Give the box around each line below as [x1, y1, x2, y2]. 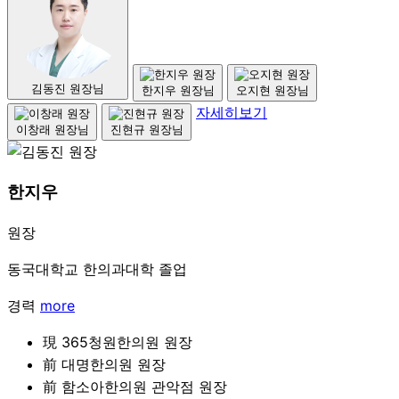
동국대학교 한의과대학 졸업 [7, 260, 187, 279]
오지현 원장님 [235, 83, 309, 97]
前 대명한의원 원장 [43, 355, 166, 374]
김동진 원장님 [31, 81, 104, 95]
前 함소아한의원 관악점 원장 [43, 378, 227, 396]
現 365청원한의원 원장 [43, 333, 192, 352]
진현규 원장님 [110, 122, 183, 136]
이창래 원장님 [15, 122, 89, 136]
